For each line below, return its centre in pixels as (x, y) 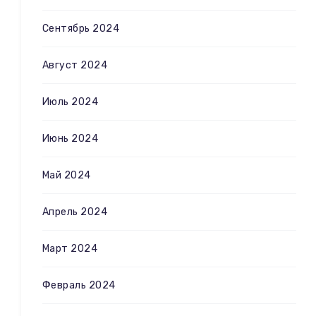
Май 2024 (67, 175)
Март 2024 (70, 248)
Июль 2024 (71, 102)
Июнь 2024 (71, 138)
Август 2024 (75, 65)
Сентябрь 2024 (81, 28)
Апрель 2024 (75, 212)
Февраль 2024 (79, 285)
